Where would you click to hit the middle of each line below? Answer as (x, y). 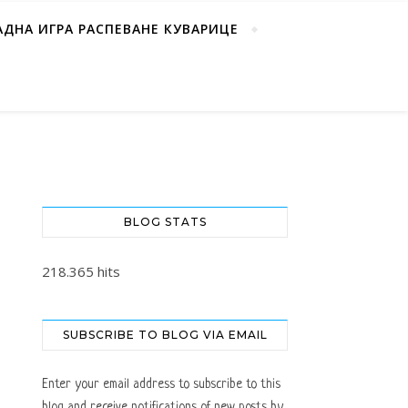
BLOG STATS (165, 222)
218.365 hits (81, 271)
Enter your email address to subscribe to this (161, 384)
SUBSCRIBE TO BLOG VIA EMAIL (165, 335)
